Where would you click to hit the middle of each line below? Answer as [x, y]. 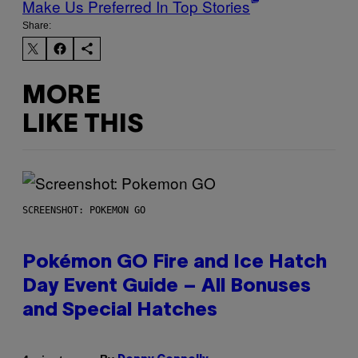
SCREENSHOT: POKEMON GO [84, 211]
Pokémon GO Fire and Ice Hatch [175, 263]
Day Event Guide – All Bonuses [167, 287]
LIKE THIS [83, 125]
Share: [37, 26]
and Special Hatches [120, 311]
